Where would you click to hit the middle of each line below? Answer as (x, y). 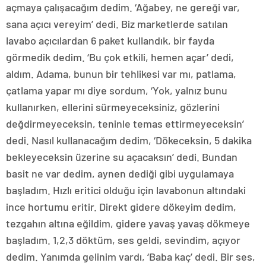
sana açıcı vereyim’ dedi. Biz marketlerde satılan (117, 24)
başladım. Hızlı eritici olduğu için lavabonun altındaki (126, 190)
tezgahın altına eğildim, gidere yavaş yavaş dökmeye (128, 223)
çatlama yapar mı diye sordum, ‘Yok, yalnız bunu (117, 90)
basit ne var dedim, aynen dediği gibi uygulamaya (120, 173)
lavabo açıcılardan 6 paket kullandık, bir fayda (110, 40)
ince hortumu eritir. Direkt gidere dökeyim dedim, (121, 207)
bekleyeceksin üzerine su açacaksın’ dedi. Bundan (122, 157)
